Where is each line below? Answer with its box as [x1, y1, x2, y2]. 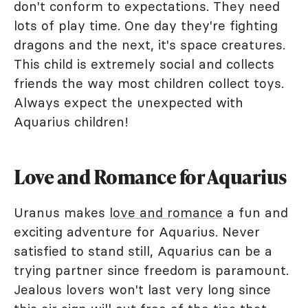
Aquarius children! [14, 113, 129, 131]
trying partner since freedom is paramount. [14, 262, 289, 279]
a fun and [223, 204, 288, 221]
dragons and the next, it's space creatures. [14, 36, 285, 54]
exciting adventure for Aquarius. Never [14, 223, 260, 241]
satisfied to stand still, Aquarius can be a [14, 243, 272, 260]
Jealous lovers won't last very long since [14, 281, 271, 298]
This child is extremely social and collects [14, 56, 274, 73]
